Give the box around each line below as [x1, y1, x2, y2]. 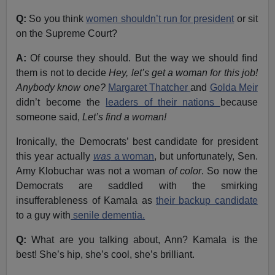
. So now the [201, 165, 258, 176]
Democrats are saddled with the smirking [16, 180, 258, 191]
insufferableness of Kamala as [16, 195, 156, 206]
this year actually [16, 150, 93, 161]
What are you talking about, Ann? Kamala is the [31, 234, 258, 245]
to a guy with [16, 209, 71, 220]
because [220, 96, 258, 107]
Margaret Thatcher [107, 82, 191, 93]
